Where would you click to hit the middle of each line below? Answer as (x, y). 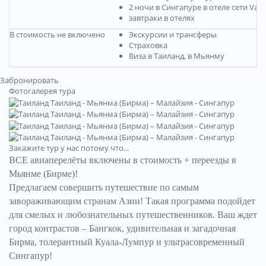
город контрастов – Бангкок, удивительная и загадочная (122, 229)
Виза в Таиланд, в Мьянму (177, 56)
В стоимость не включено (57, 34)
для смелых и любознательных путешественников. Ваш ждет (133, 215)
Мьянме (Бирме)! (45, 174)
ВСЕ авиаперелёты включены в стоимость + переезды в (123, 160)
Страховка (148, 45)
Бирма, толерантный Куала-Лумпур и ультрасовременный (127, 242)
